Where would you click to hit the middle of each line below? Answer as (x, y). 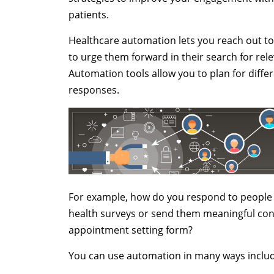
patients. (89, 15)
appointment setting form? (131, 230)
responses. (94, 90)
